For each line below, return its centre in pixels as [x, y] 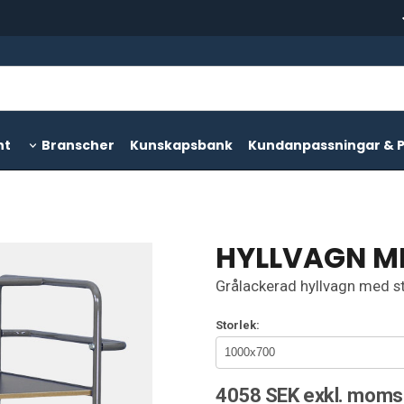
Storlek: [238, 325]
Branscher [78, 145]
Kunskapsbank [181, 145]
